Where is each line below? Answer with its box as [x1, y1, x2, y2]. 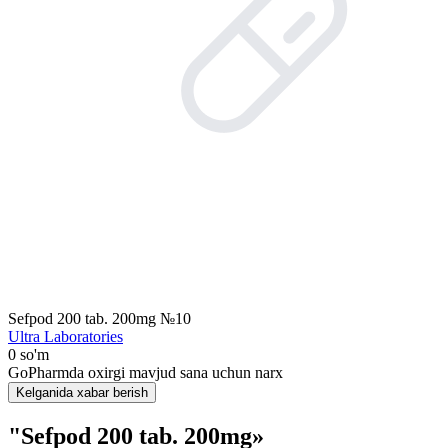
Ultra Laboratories [8, 328, 123, 345]
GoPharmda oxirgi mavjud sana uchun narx [8, 364, 283, 381]
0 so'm [8, 346, 49, 363]
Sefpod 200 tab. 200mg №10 [8, 310, 191, 327]
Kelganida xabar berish [16, 385, 148, 400]
